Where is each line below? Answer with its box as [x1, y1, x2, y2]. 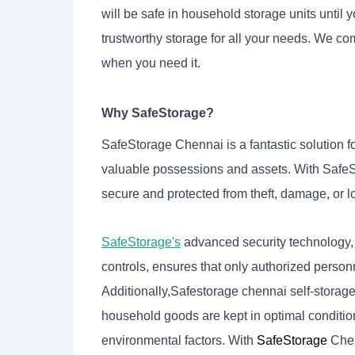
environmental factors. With [101, 334, 254, 348]
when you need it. [101, 56, 200, 71]
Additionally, [101, 284, 170, 299]
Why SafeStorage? [101, 106, 214, 120]
